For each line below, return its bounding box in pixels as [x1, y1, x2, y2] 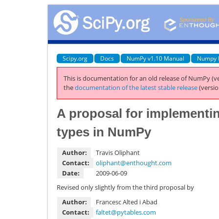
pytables [117, 207, 142, 217]
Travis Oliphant [96, 148, 140, 157]
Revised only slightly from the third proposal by [57, 183, 194, 192]
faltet [96, 207, 111, 217]
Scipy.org [63, 54, 88, 63]
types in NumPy [57, 124, 151, 139]
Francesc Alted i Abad [96, 197, 157, 206]
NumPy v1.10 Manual [127, 54, 184, 63]
